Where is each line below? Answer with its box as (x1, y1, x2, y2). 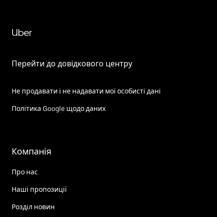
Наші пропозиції (12, 185, 67, 193)
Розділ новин (12, 202, 55, 211)
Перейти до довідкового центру (12, 59, 132, 68)
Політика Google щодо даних (12, 104, 106, 112)
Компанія (12, 146, 51, 156)
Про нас (12, 168, 38, 176)
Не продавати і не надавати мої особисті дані (12, 87, 161, 95)
